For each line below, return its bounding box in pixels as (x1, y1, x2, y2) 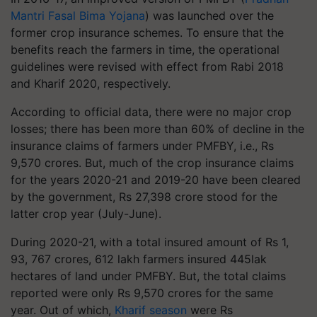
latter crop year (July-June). (11, 206, 161, 221)
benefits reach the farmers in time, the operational (11, 42, 279, 57)
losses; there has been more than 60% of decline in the (11, 121, 304, 136)
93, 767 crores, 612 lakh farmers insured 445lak (11, 251, 267, 266)
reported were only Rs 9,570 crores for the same (11, 285, 273, 300)
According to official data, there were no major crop (11, 104, 292, 119)
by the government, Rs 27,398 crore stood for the (11, 189, 277, 204)
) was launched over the (145, 8, 274, 23)
